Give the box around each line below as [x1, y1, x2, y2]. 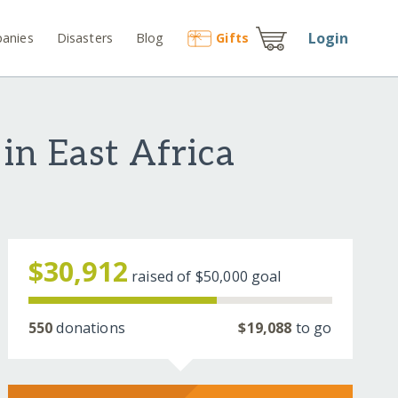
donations [52, 318, 125, 338]
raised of [131, 267, 195, 287]
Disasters [56, 28, 114, 46]
